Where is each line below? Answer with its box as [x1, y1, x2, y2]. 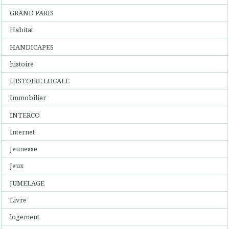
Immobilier [10, 93, 47, 103]
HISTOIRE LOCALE [10, 76, 70, 85]
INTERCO [10, 110, 40, 120]
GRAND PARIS [10, 8, 54, 17]
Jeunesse [10, 144, 38, 153]
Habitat [10, 25, 34, 35]
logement [10, 212, 40, 221]
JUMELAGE [10, 178, 45, 188]
